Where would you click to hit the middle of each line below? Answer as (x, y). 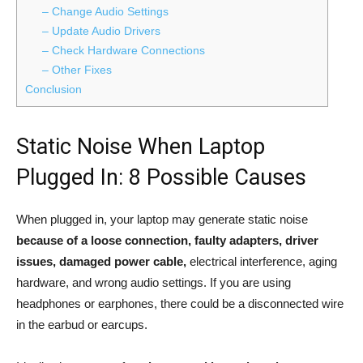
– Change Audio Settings (106, 11)
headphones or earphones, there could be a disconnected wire (180, 304)
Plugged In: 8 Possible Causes (161, 178)
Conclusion (53, 89)
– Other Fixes (77, 69)
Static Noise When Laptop (141, 147)
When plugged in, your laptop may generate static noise (162, 220)
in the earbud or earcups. (82, 325)
